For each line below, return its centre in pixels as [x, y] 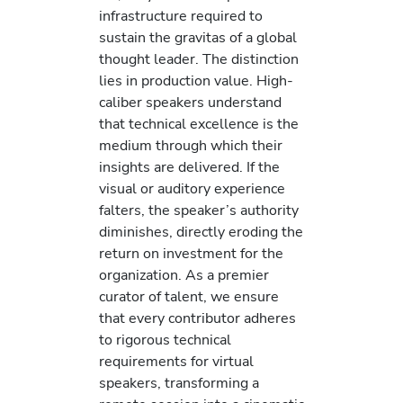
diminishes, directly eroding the [201, 232]
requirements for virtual [176, 362]
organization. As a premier [184, 275]
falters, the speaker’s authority [199, 210]
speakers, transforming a [179, 383]
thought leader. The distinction [199, 59]
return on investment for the [191, 254]
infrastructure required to [181, 16]
